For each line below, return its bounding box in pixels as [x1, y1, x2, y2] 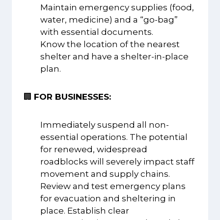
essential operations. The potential [40, 132, 188, 142]
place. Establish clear [40, 205, 129, 216]
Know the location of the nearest [40, 39, 180, 49]
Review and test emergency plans [40, 181, 186, 191]
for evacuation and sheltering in [40, 193, 176, 203]
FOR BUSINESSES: [34, 91, 111, 102]
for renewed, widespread [40, 144, 147, 154]
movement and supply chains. [40, 168, 170, 179]
